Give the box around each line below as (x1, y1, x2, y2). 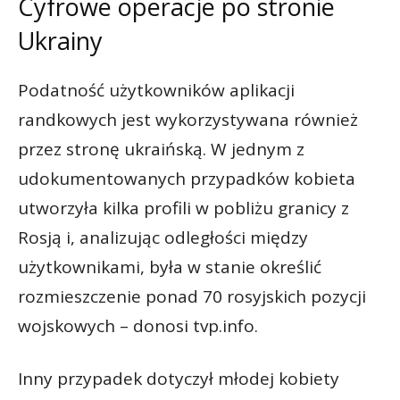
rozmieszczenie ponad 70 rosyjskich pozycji (18, 284, 366, 308)
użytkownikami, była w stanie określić (18, 254, 321, 279)
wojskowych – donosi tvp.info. (18, 313, 258, 337)
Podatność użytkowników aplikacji (18, 78, 295, 102)
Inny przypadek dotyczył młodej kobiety (18, 366, 339, 390)
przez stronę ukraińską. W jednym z (18, 137, 304, 161)
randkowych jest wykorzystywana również (18, 107, 358, 131)
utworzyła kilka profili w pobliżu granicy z (18, 196, 349, 220)
